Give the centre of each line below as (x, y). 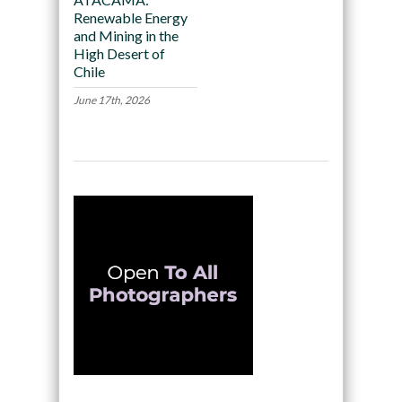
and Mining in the (126, 35)
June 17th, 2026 (111, 100)
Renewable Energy (130, 17)
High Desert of (119, 53)
